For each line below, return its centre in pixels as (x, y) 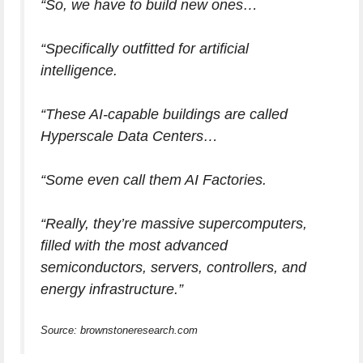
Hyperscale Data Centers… (129, 136)
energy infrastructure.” (112, 289)
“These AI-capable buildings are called (164, 114)
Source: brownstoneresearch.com (119, 330)
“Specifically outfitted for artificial (145, 49)
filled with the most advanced (134, 246)
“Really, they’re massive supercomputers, (174, 224)
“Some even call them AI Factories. (154, 180)
